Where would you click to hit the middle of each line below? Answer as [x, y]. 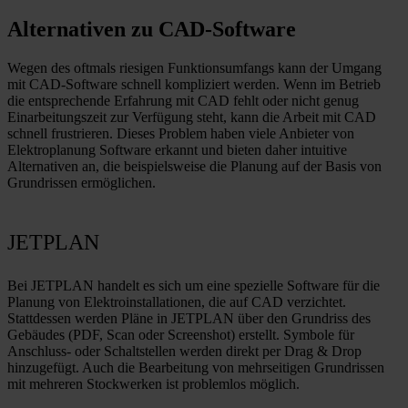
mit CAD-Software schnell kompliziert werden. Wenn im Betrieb [194, 85]
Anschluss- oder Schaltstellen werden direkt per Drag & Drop [184, 352]
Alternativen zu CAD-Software [152, 30]
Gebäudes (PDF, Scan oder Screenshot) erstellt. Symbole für [181, 335]
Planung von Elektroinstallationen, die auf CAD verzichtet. [177, 302]
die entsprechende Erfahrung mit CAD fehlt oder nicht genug [183, 101]
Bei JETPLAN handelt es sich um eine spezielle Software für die [194, 286]
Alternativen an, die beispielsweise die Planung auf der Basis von [194, 167]
